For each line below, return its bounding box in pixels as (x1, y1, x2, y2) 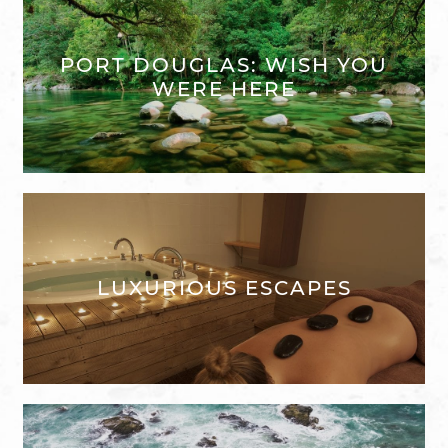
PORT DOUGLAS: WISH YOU (60, 53, 388, 78)
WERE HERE (152, 77, 296, 102)
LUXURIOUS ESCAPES (96, 276, 352, 301)
